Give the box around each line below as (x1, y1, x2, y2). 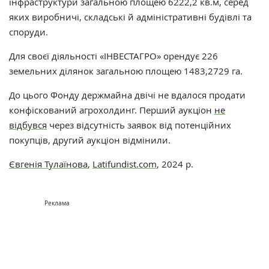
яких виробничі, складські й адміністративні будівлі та (9, 11, 252, 23)
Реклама (44, 199, 70, 208)
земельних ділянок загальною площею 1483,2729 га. (9, 65, 243, 77)
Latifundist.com (92, 158, 157, 171)
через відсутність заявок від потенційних (49, 119, 231, 131)
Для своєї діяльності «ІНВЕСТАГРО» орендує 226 (9, 50, 218, 62)
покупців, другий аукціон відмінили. (9, 134, 171, 147)
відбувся (9, 119, 47, 131)
